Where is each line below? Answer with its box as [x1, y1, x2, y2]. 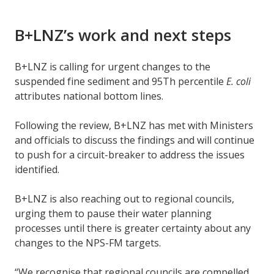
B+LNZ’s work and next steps [15, 24, 235, 46]
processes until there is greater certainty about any [15, 221, 251, 235]
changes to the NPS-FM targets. [15, 236, 163, 250]
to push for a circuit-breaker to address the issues [15, 148, 245, 162]
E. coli [226, 75, 251, 89]
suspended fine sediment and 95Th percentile [15, 75, 226, 89]
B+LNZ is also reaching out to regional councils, [15, 192, 234, 206]
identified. [15, 163, 64, 177]
